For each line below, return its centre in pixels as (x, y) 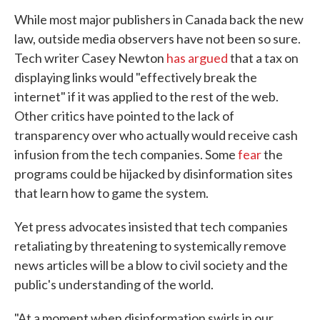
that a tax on (263, 58)
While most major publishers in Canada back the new (159, 20)
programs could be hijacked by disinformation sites (154, 174)
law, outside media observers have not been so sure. (157, 39)
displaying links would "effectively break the (136, 77)
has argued (197, 58)
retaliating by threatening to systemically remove (150, 246)
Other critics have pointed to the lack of (124, 116)
